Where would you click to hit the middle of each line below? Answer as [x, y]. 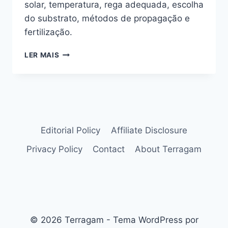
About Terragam [168, 149]
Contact [109, 149]
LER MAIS [42, 55]
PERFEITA [76, 117]
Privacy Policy [54, 149]
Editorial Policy [71, 130]
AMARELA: [78, 63]
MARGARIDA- [83, 53]
